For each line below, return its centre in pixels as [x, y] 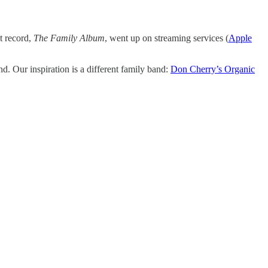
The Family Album [69, 38]
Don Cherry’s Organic [213, 69]
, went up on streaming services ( [167, 38]
